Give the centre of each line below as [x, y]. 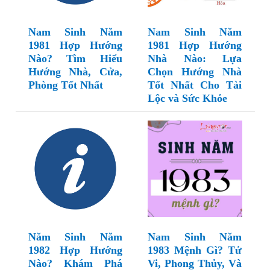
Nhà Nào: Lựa [195, 59]
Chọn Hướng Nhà [195, 72]
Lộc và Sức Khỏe [187, 99]
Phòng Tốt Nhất [65, 85]
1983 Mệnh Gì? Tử [195, 250]
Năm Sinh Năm [75, 237]
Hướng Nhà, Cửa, [75, 72]
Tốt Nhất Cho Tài [195, 85]
